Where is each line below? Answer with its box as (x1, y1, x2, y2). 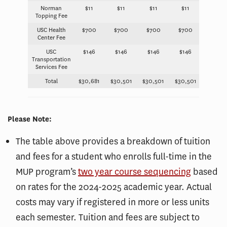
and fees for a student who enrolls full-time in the (16, 150, 212, 163)
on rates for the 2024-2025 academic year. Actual (16, 181, 212, 193)
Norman (41, 4, 62, 12)
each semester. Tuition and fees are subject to (16, 211, 200, 223)
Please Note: (8, 115, 52, 124)
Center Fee (37, 33, 65, 42)
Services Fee (35, 63, 67, 71)
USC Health (36, 26, 66, 34)
